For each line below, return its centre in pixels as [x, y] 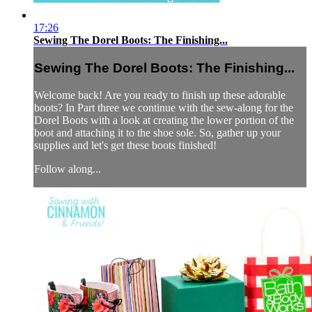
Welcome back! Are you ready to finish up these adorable [160, 95]
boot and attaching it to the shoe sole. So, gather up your [157, 132]
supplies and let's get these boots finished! [125, 145]
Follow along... [68, 169]
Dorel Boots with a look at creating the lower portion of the [164, 120]
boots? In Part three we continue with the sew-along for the [164, 107]
